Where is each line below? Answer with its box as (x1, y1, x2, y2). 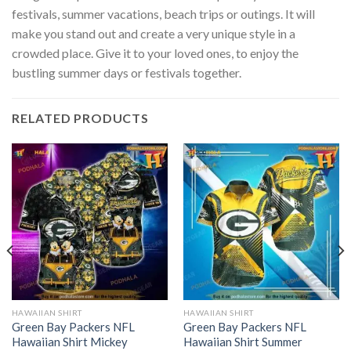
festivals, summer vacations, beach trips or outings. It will (12, 5, 315, 21)
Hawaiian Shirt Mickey (11, 335, 128, 349)
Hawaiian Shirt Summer (183, 335, 302, 349)
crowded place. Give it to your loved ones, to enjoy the (12, 45, 299, 60)
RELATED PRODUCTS (12, 110, 149, 126)
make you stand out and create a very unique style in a (12, 25, 295, 41)
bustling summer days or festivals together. (12, 64, 241, 80)
